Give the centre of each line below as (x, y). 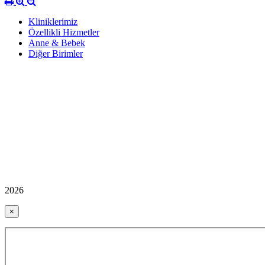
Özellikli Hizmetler (64, 33)
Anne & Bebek (57, 43)
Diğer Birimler (56, 54)
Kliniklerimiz (53, 22)
